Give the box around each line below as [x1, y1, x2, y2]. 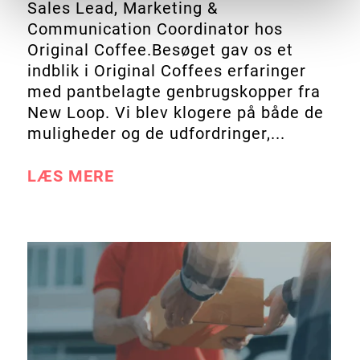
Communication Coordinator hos [27, 18, 283, 39]
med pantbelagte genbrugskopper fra [27, 81, 321, 101]
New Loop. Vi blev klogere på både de [27, 102, 324, 122]
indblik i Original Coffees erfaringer [27, 60, 306, 80]
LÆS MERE [27, 166, 114, 186]
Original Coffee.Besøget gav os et [27, 39, 293, 59]
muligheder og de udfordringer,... [27, 123, 285, 143]
